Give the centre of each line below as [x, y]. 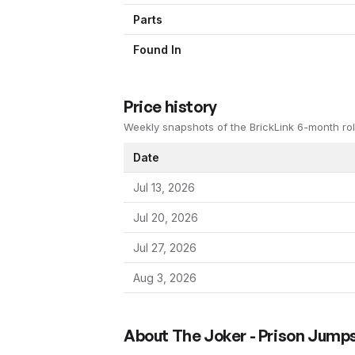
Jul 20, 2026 [166, 218]
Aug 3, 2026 [165, 278]
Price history [170, 107]
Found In [157, 50]
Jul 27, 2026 [165, 248]
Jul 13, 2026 [164, 188]
